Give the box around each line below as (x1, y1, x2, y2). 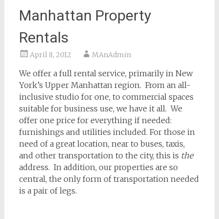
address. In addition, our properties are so (19, 162, 178, 172)
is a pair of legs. (19, 186, 77, 196)
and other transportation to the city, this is (19, 151, 181, 160)
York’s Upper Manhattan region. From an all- (19, 80, 191, 90)
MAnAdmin (91, 50, 131, 59)
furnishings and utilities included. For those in (19, 127, 195, 137)
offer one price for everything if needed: (19, 115, 172, 125)
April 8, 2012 (29, 50, 71, 59)
